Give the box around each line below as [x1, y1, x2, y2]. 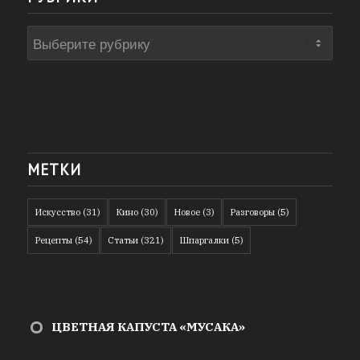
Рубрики [26, 27, 84, 44]
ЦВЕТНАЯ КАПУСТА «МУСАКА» [51, 319, 245, 335]
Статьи [107, 235, 138, 247]
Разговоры [229, 207, 275, 219]
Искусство [34, 207, 80, 219]
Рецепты [34, 235, 72, 247]
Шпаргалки [178, 235, 229, 247]
